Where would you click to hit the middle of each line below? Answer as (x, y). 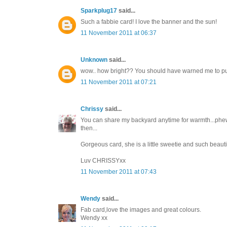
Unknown (94, 60)
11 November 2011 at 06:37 (119, 33)
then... (89, 128)
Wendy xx (94, 218)
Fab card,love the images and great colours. (141, 210)
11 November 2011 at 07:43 (119, 172)
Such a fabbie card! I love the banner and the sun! (149, 22)
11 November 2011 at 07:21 (119, 82)
